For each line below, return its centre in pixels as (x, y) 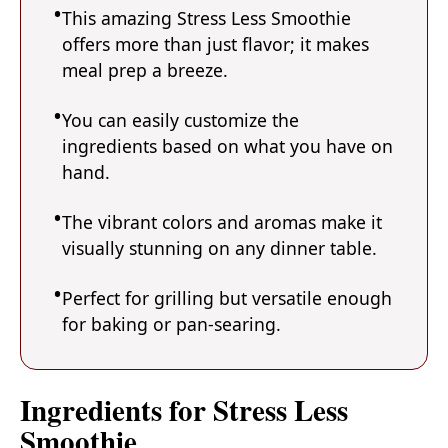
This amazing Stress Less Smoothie (206, 17)
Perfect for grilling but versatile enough (227, 297)
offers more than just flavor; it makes (215, 43)
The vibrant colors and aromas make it (222, 221)
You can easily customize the (180, 119)
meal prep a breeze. (145, 69)
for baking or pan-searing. (171, 323)
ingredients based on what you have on (227, 145)
